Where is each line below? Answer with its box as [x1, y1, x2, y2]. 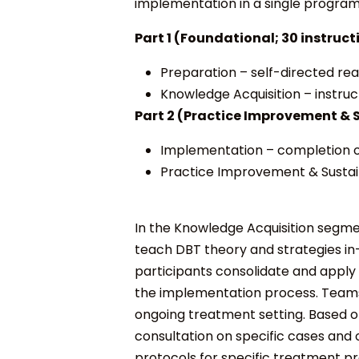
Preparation [160, 63, 236, 82]
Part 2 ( [135, 106, 184, 125]
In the [135, 218, 174, 237]
